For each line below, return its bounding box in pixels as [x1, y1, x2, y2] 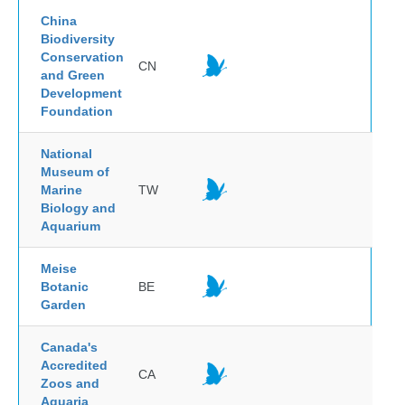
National [41, 146, 92, 161]
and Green [41, 68, 105, 82]
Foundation [41, 104, 113, 118]
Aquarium [41, 219, 100, 233]
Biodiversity [41, 32, 115, 46]
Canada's [41, 340, 98, 354]
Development [41, 86, 122, 100]
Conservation [41, 50, 124, 64]
